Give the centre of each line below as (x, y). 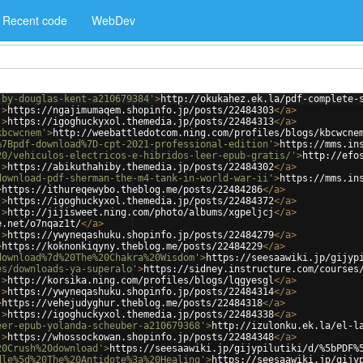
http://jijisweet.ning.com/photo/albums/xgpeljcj (141, 212)
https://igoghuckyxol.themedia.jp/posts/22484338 (141, 314)
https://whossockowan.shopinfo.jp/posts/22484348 (141, 337)
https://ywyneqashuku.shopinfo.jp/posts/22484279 (141, 235)
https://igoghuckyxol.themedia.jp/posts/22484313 (141, 122)
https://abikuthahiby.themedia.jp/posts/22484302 (141, 167)
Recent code (35, 20)
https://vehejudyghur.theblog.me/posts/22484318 (132, 303)
